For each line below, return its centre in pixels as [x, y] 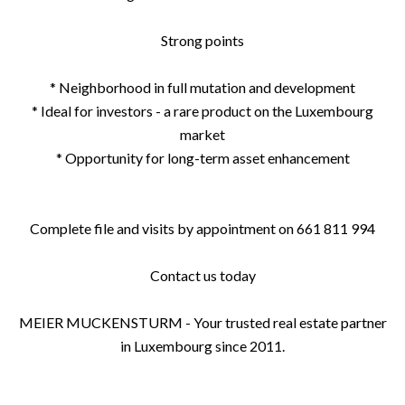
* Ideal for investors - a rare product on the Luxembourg [202, 111]
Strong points [202, 40]
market [202, 134]
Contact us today [202, 275]
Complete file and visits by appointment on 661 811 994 [202, 228]
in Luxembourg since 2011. [202, 346]
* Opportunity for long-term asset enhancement [202, 158]
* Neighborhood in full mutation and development [202, 87]
